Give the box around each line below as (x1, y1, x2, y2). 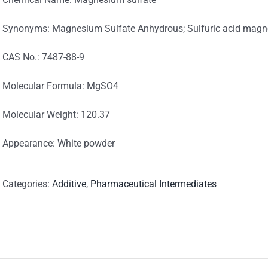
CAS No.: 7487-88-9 (2, 51, 84, 63)
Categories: (2, 178, 52, 190)
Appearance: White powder (2, 138, 115, 149)
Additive (52, 178, 86, 190)
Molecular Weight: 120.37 (2, 109, 110, 120)
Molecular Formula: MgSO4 (2, 80, 118, 92)
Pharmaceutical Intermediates (90, 178, 217, 190)
